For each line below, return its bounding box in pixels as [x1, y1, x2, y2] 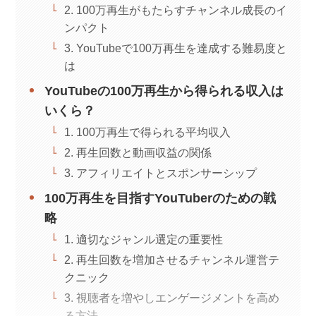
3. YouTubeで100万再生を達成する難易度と [63, 41, 287, 54]
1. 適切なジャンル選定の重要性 [63, 232, 223, 245]
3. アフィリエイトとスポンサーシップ [63, 166, 257, 179]
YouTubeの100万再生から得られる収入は [44, 83, 284, 98]
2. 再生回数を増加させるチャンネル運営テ [63, 253, 279, 266]
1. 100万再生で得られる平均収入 [63, 125, 231, 138]
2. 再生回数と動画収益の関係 [63, 145, 212, 159]
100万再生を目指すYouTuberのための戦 [44, 190, 276, 205]
